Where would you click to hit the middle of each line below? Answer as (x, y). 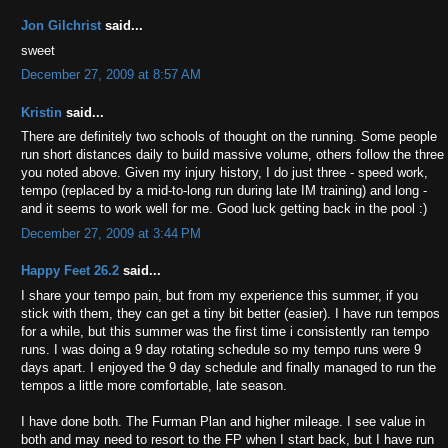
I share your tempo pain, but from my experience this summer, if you (219, 295)
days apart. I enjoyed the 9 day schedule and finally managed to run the (228, 367)
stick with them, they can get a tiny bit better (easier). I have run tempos (230, 313)
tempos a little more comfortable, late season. (154, 385)
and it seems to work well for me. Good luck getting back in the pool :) (224, 209)
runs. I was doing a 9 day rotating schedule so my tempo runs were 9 (221, 349)
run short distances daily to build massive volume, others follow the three (232, 155)
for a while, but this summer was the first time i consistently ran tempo (225, 331)
